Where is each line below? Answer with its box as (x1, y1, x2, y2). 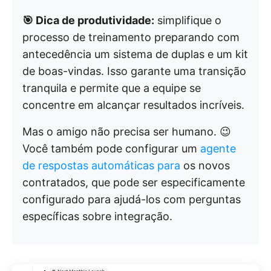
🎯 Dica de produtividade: (22, 14, 154, 27)
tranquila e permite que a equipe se (22, 82, 201, 95)
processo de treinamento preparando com (22, 31, 240, 44)
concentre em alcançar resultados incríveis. (22, 99, 244, 112)
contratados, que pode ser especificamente (22, 176, 245, 189)
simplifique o (154, 14, 221, 27)
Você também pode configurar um (22, 142, 200, 155)
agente (200, 142, 236, 155)
